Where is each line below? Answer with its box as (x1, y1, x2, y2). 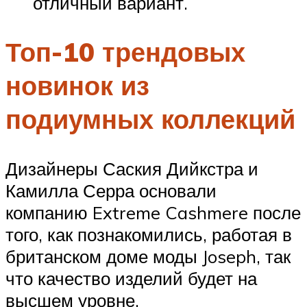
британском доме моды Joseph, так (5, 245, 291, 268)
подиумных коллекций (5, 102, 295, 136)
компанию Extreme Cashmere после (5, 201, 301, 224)
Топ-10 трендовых (5, 35, 245, 69)
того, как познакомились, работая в (5, 223, 292, 246)
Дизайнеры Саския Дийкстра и (5, 158, 258, 180)
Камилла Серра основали (5, 180, 217, 202)
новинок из (5, 69, 149, 103)
